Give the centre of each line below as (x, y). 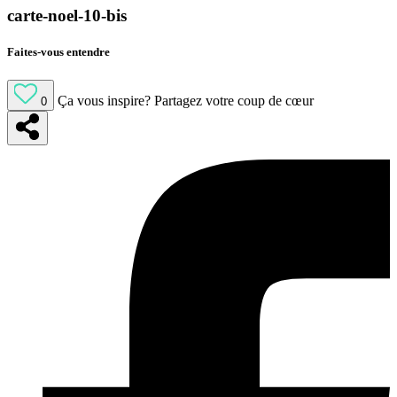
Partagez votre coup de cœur (234, 100)
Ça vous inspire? (104, 100)
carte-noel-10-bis (67, 16)
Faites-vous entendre (58, 52)
